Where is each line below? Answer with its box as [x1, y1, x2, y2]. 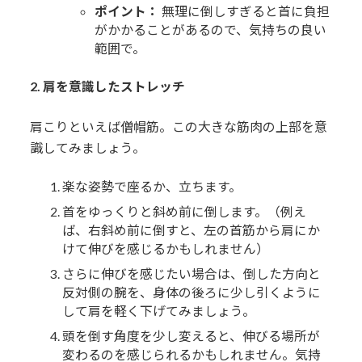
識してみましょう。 [30, 139, 146, 155]
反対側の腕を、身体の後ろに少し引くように [62, 284, 322, 301]
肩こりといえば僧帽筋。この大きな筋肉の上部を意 [30, 118, 328, 134]
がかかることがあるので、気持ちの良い [95, 21, 327, 37]
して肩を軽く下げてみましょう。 [62, 303, 256, 319]
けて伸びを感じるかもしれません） [62, 241, 270, 257]
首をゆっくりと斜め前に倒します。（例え [62, 204, 307, 220]
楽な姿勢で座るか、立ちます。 [62, 179, 242, 195]
